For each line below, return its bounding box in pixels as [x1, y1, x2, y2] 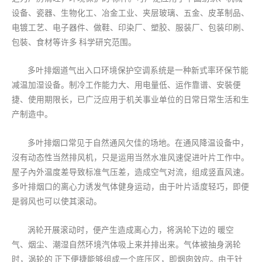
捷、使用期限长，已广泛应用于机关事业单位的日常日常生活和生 [12, 95, 249, 105]
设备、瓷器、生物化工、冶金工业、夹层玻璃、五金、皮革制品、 [12, 8, 249, 18]
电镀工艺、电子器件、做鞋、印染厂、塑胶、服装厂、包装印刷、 [12, 22, 249, 32]
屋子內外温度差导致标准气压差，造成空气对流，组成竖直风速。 [12, 167, 249, 177]
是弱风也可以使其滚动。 [12, 196, 102, 206]
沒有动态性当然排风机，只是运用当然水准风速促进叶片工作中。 [12, 153, 249, 163]
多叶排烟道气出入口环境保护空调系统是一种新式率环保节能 [27, 65, 249, 75]
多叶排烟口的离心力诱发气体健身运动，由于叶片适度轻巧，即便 [12, 182, 249, 192]
